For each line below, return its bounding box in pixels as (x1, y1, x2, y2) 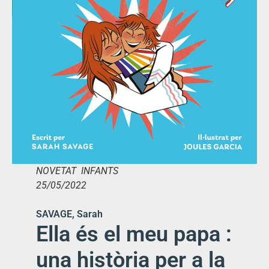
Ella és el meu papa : (36, 222, 232, 247)
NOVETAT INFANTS (36, 165, 118, 177)
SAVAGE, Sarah (36, 208, 103, 220)
